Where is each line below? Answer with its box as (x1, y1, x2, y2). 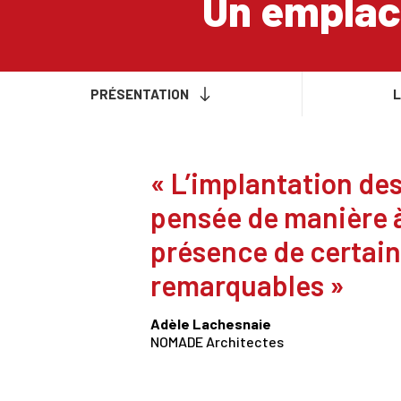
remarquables (150, 268, 324, 303)
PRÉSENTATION (90, 85, 189, 102)
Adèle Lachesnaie (150, 314, 271, 332)
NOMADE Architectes (150, 332, 284, 350)
